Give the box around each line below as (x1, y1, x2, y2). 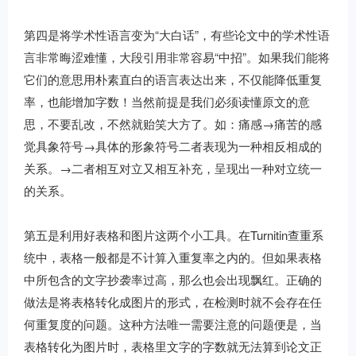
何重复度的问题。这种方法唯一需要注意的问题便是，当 (24, 315, 322, 332)
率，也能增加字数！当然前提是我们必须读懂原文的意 (24, 93, 310, 110)
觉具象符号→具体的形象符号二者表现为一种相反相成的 (24, 137, 322, 154)
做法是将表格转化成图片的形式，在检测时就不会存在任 (24, 293, 322, 310)
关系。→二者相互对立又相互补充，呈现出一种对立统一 (24, 160, 322, 176)
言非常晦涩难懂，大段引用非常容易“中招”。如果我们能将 (24, 48, 330, 65)
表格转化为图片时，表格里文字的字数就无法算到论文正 (24, 338, 322, 354)
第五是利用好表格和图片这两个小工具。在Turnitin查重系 (24, 226, 323, 243)
